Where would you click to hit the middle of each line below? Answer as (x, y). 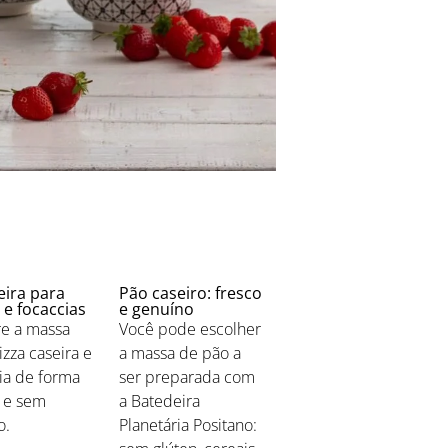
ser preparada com (187, 376)
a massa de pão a (180, 352)
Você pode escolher (190, 328)
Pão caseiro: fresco (191, 292)
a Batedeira (160, 400)
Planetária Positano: (188, 424)
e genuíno (157, 308)
